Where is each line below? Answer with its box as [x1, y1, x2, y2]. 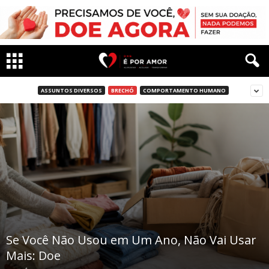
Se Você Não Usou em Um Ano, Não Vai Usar [6, 232, 256, 249]
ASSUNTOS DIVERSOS [40, 86, 102, 94]
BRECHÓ [110, 86, 134, 94]
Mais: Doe [6, 247, 61, 264]
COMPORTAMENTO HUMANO [142, 86, 226, 94]
